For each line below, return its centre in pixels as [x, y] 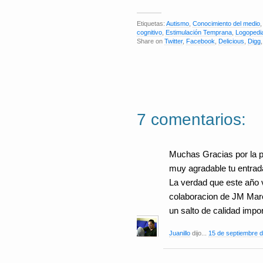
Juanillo [180, 233]
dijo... [199, 233]
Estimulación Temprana [199, 32]
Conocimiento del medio [226, 23]
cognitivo [149, 32]
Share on [151, 41]
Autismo [178, 23]
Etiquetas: [151, 23]
